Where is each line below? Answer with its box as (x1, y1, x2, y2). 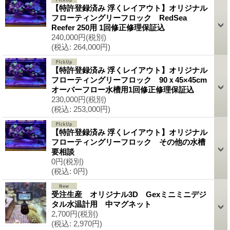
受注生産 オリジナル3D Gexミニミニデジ (51, 189, 206, 199)
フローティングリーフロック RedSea (51, 13, 187, 22)
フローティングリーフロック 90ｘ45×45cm (51, 75, 207, 84)
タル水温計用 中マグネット (51, 199, 151, 208)
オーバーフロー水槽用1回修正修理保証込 (51, 85, 194, 94)
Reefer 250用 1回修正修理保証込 (51, 23, 165, 32)
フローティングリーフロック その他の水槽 (51, 137, 205, 146)
